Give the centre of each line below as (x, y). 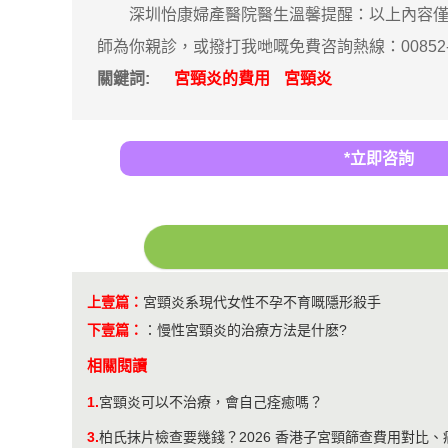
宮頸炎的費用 (222, 78)
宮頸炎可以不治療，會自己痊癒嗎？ (211, 402)
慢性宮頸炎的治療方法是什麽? (252, 330)
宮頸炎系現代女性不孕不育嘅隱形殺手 (262, 302)
